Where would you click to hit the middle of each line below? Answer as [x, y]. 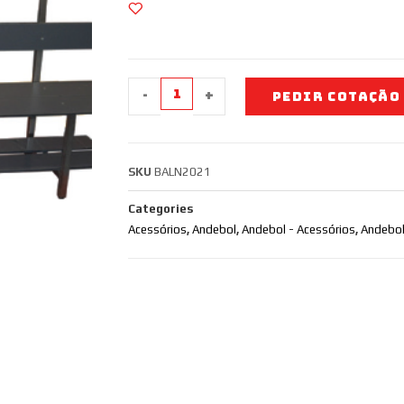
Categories [161, 209]
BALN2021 [183, 172]
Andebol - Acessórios [298, 230]
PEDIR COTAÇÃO [337, 96]
